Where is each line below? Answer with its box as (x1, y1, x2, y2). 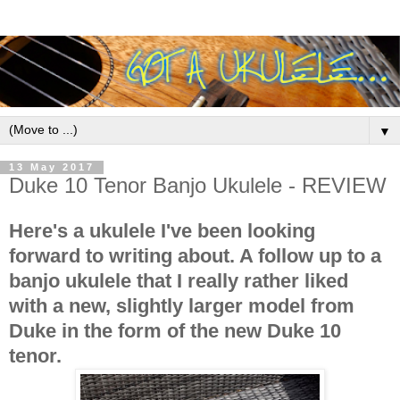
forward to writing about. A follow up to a (9, 245, 381, 268)
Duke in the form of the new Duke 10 (9, 320, 341, 343)
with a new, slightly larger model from (9, 295, 354, 318)
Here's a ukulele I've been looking (9, 220, 315, 243)
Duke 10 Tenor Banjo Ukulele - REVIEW (9, 172, 387, 197)
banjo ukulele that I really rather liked (9, 270, 348, 293)
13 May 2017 (9, 162, 95, 173)
